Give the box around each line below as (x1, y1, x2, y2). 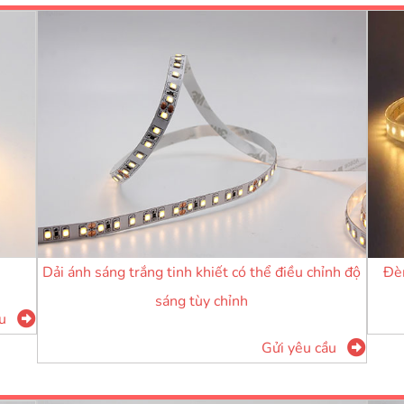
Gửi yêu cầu (262, 338, 337, 359)
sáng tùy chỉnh (155, 290, 249, 311)
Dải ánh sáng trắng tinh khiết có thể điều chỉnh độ (42, 262, 362, 282)
